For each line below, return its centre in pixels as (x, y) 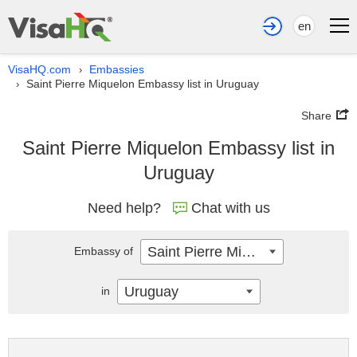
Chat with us (230, 208)
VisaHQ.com (39, 69)
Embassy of (105, 251)
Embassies (117, 69)
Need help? (124, 208)
